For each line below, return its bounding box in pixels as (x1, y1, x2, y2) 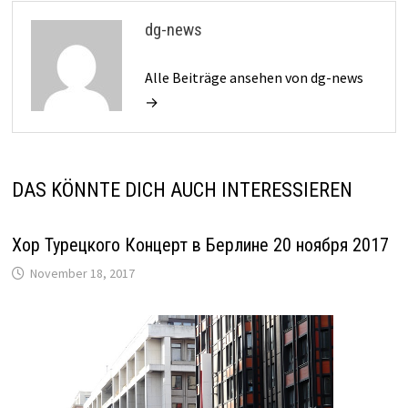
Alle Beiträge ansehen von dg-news (144, 67, 363, 87)
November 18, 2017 (29, 264, 135, 281)
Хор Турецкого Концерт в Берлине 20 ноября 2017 (11, 233, 389, 256)
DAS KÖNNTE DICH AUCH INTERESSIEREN (11, 178, 352, 201)
